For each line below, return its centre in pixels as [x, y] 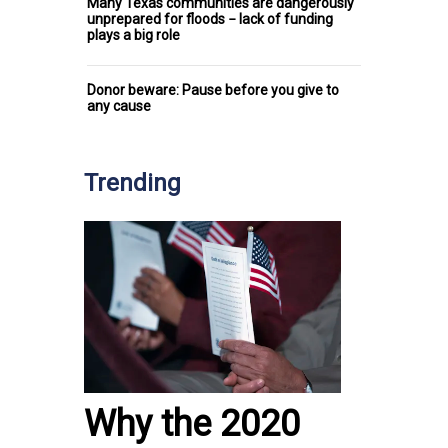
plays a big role [133, 35]
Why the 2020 [192, 423]
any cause [119, 106]
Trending [132, 183]
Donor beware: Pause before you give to [213, 90]
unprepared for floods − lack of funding [210, 19]
